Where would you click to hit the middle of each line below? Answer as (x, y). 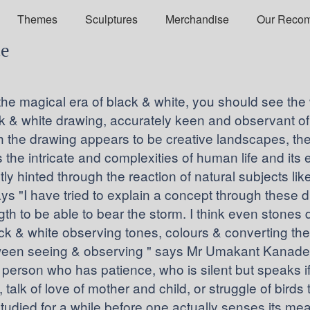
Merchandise (197, 19)
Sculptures (111, 19)
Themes (37, 19)
